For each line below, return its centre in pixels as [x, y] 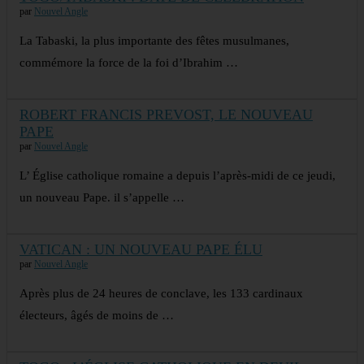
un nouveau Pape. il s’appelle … [102, 198]
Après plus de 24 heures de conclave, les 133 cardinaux [161, 294]
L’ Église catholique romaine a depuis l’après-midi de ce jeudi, [178, 176]
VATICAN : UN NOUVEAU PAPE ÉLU [141, 250]
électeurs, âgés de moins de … [97, 316]
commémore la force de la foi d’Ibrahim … [129, 63]
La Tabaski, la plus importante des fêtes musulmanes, [154, 41]
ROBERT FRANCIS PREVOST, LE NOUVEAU [166, 115]
